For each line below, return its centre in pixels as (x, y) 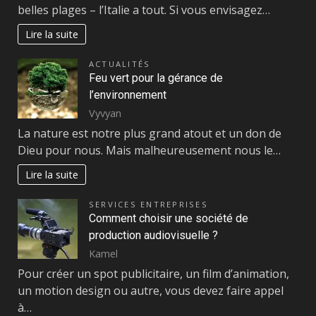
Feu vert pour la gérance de (156, 78)
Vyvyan (105, 113)
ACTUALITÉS (120, 63)
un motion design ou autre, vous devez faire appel (151, 291)
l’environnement (128, 95)
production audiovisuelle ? (153, 235)
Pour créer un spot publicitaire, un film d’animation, (153, 274)
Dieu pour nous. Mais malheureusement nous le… (149, 151)
